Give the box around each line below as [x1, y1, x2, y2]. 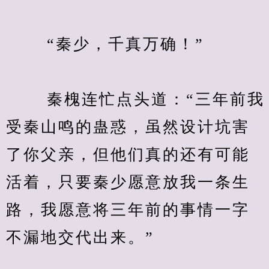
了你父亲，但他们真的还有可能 [6, 146, 250, 163]
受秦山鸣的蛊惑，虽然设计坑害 [6, 118, 250, 136]
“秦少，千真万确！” [6, 35, 204, 53]
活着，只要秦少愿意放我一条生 [6, 174, 250, 191]
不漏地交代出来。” [6, 229, 154, 246]
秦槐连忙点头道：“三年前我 [6, 91, 265, 108]
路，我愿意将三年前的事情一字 [6, 201, 250, 219]
